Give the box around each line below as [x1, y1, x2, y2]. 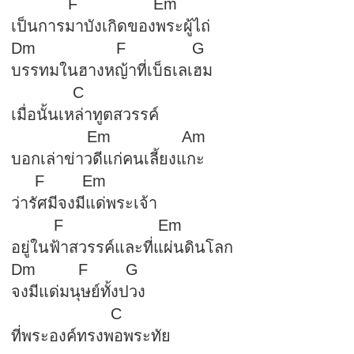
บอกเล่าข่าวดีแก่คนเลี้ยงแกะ [10, 150, 205, 168]
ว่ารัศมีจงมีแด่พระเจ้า [10, 194, 157, 212]
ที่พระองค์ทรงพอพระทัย [10, 327, 171, 345]
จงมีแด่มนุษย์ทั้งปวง [10, 283, 145, 300]
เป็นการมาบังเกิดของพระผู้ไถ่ [10, 17, 210, 35]
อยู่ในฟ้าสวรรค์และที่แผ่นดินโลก [10, 239, 233, 256]
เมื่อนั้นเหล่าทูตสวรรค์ [10, 106, 159, 123]
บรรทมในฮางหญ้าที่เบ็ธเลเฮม [10, 62, 213, 79]
